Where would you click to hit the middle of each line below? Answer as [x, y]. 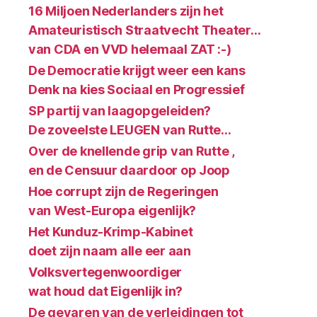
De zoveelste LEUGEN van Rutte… [130, 130]
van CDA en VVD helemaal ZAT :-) [130, 50]
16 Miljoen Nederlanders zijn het [126, 11]
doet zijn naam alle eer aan [110, 251]
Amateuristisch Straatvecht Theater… [145, 30]
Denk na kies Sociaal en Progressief [137, 90]
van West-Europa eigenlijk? [112, 211]
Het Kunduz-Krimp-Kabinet [111, 232]
